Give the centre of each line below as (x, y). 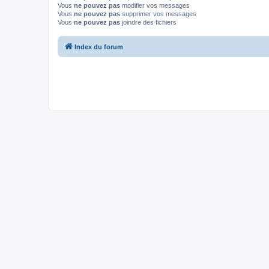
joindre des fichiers (148, 22)
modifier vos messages (155, 5)
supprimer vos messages (158, 14)
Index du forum (99, 47)
